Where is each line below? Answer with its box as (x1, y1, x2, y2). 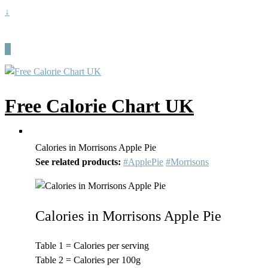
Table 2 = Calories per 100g (35, 254, 141, 265)
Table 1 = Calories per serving (35, 240, 150, 251)
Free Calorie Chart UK (5, 95, 194, 117)
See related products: (35, 156, 121, 167)
